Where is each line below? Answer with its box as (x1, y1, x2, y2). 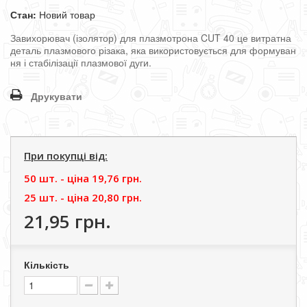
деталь (10, 43, 41, 57)
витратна (251, 31, 291, 45)
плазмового (44, 43, 96, 57)
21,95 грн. (24, 209, 111, 234)
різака (99, 43, 125, 57)
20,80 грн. (92, 191, 142, 204)
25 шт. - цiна (24, 191, 92, 204)
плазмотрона (139, 31, 198, 45)
